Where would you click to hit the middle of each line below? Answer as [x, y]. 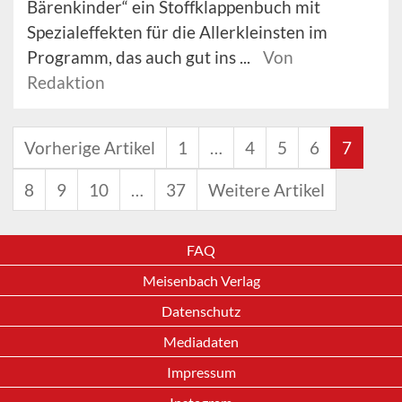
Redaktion [66, 82]
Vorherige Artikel [90, 147]
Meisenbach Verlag [201, 280]
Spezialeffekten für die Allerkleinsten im [177, 31]
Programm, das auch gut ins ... [140, 57]
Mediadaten [201, 341]
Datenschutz [201, 311]
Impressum [201, 372]
